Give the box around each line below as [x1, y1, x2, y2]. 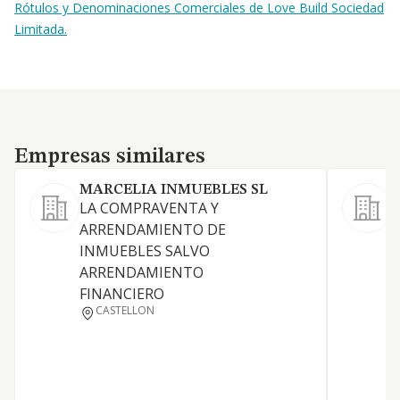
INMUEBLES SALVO [79, 241, 210, 261]
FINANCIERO [79, 284, 164, 304]
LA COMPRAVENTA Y [79, 198, 219, 218]
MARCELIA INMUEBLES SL [79, 183, 268, 197]
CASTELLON [96, 303, 155, 318]
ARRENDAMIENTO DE [79, 220, 226, 239]
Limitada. [14, 21, 67, 37]
